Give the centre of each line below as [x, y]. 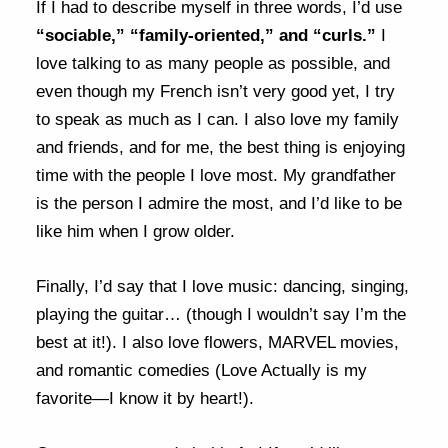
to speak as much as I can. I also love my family [218, 119]
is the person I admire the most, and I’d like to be [219, 203]
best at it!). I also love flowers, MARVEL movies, [218, 342]
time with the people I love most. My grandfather [216, 175]
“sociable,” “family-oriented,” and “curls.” [206, 35]
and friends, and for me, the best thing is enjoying [221, 147]
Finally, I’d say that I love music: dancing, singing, [223, 286]
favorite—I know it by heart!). [145, 398]
